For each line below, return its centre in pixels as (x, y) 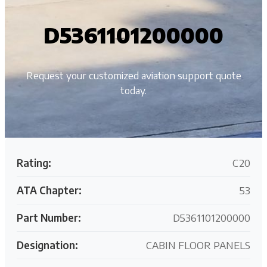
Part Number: (49, 217)
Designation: (47, 245)
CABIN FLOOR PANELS (198, 245)
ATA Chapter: (49, 190)
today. (133, 90)
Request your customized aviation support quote (133, 75)
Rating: (34, 162)
